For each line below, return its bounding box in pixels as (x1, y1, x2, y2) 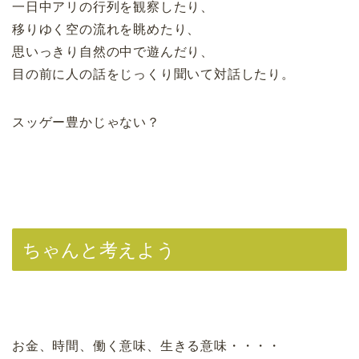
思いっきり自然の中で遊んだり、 (12, 44, 214, 58)
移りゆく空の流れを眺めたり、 (12, 22, 201, 36)
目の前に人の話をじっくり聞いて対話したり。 (12, 67, 295, 81)
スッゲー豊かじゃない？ (12, 115, 160, 129)
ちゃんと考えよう (22, 239, 175, 260)
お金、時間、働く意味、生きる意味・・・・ (12, 338, 281, 353)
